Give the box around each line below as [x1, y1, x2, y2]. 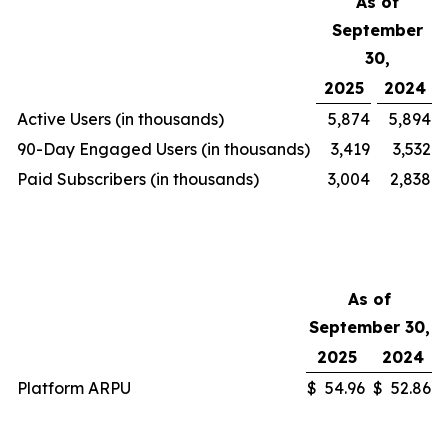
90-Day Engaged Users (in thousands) [17, 139, 310, 159]
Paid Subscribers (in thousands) [17, 169, 259, 189]
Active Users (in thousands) [17, 109, 224, 129]
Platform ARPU [17, 378, 131, 398]
